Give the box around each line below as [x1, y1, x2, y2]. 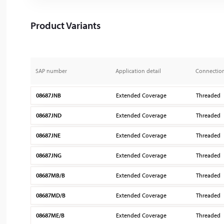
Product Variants [30, 19, 101, 31]
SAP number [35, 67, 67, 74]
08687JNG [36, 151, 62, 159]
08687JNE [36, 131, 61, 139]
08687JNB [36, 91, 61, 99]
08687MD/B [36, 191, 66, 199]
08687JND [36, 111, 62, 119]
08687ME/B [36, 211, 65, 219]
